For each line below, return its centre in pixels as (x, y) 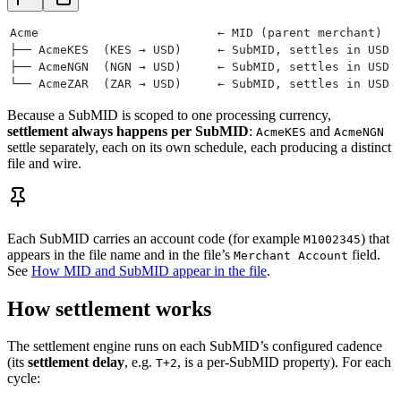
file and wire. (44, 163)
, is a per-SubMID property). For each (284, 363)
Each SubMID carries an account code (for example (155, 238)
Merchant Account (291, 255)
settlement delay (76, 363)
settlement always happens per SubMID (128, 131)
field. (364, 254)
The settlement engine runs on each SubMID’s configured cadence (195, 346)
